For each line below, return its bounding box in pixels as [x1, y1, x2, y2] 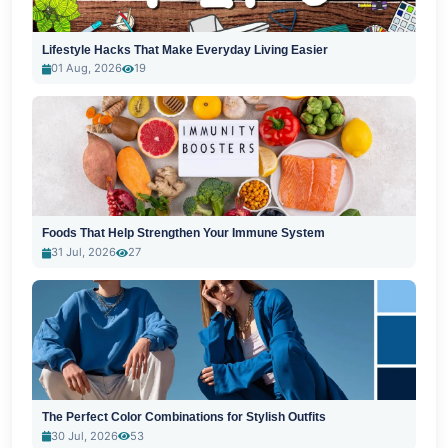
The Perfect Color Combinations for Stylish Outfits [41, 410, 326, 425]
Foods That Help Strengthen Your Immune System [41, 226, 325, 241]
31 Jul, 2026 [50, 245, 116, 260]
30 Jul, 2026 [50, 428, 118, 443]
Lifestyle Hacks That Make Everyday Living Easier [41, 42, 328, 57]
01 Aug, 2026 [50, 61, 122, 76]
